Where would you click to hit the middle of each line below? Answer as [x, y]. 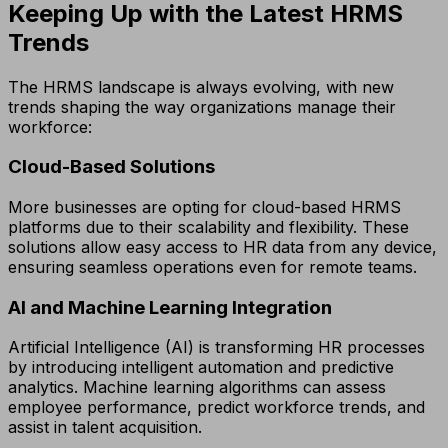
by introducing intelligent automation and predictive [201, 367]
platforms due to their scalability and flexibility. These [208, 227]
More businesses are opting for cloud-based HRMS [204, 207]
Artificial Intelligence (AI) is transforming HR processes [216, 347]
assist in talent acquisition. [105, 427]
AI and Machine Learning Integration [170, 307]
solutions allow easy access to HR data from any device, [222, 247]
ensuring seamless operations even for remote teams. [212, 267]
